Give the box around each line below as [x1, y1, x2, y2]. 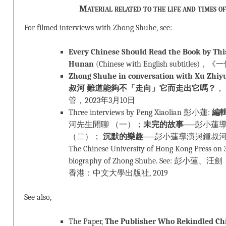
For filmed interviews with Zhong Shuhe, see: [24, 23, 172, 33]
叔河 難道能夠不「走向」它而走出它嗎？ [69, 84, 216, 93]
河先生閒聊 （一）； [69, 120, 143, 130]
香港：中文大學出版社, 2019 [69, 168, 168, 178]
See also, [24, 193, 51, 202]
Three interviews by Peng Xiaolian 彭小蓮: [69, 108, 212, 118]
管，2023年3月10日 [69, 96, 135, 105]
